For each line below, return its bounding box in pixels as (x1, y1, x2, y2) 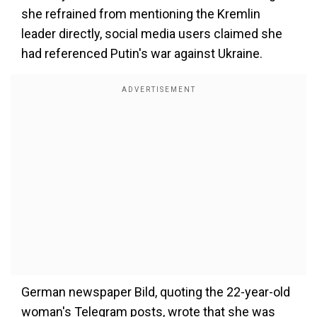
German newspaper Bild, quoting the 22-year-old (21, 284, 290, 299)
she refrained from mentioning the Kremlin (21, 6, 260, 21)
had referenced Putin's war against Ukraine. (21, 46, 263, 61)
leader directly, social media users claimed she (21, 26, 282, 41)
